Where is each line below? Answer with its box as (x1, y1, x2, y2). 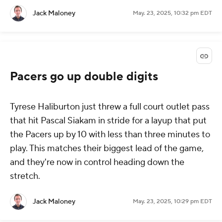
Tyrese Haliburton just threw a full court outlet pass (10, 101, 210, 113)
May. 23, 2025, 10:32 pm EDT (133, 9, 212, 17)
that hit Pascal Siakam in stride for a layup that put (10, 115, 207, 127)
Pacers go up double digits (10, 69, 158, 85)
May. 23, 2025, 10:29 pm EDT (133, 198, 212, 206)
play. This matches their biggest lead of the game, (10, 143, 204, 155)
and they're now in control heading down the (10, 157, 184, 168)
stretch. (10, 170, 42, 182)
